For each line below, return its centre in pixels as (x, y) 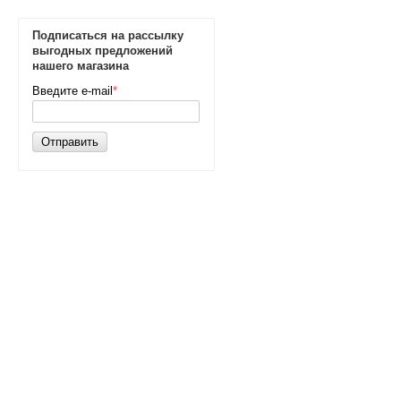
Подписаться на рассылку (108, 35)
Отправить (70, 142)
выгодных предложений (102, 51)
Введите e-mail (73, 91)
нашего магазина (81, 66)
